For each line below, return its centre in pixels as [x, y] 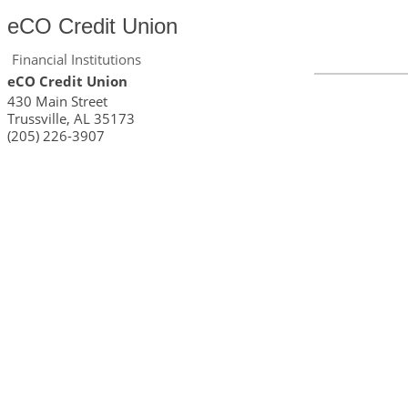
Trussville [37, 118]
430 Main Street [57, 101]
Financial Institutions [76, 59]
